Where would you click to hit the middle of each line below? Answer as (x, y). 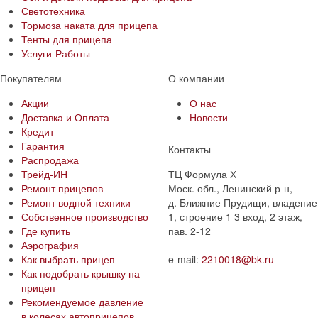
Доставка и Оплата (65, 117)
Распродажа (50, 159)
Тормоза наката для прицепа (89, 24)
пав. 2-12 (189, 230)
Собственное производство (85, 216)
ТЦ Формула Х (202, 174)
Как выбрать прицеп (68, 259)
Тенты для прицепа (67, 39)
